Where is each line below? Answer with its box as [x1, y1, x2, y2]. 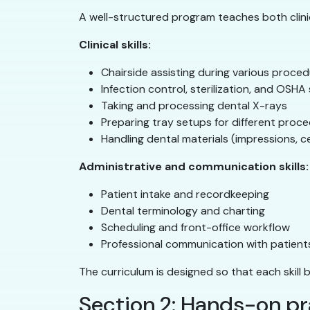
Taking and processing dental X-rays [101, 98, 287, 113]
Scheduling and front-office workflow [101, 220, 290, 235]
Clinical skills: [79, 37, 151, 53]
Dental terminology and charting [101, 203, 265, 219]
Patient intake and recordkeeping [101, 187, 269, 202]
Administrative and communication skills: [79, 159, 309, 174]
